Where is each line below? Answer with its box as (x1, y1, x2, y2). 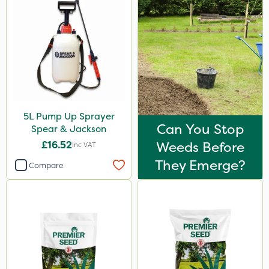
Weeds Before (156, 138, 244, 156)
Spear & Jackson (31, 122, 106, 135)
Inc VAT (72, 140, 96, 150)
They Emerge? (155, 156, 246, 174)
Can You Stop (157, 120, 244, 138)
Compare (29, 160, 64, 171)
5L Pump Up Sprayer (23, 110, 115, 122)
